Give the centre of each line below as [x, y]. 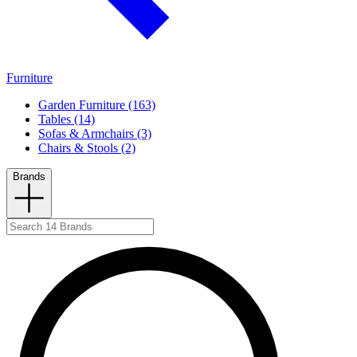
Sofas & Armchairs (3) [95, 134]
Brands [29, 177]
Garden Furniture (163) [97, 105]
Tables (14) [67, 120]
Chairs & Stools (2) [87, 148]
